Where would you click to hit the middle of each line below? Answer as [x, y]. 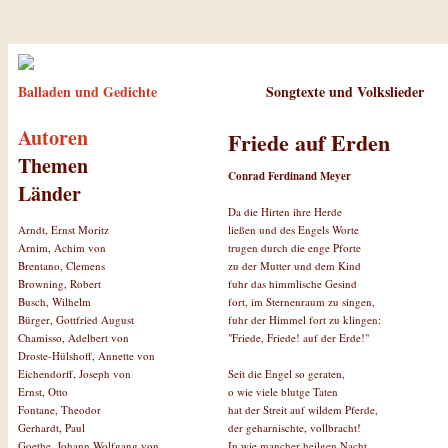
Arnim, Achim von [62, 247]
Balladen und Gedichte [87, 91]
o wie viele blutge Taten [283, 391]
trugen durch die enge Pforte [294, 247]
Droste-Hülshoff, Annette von [86, 355]
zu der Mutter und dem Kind [294, 265]
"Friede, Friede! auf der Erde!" [298, 337]
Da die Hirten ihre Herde [285, 211]
